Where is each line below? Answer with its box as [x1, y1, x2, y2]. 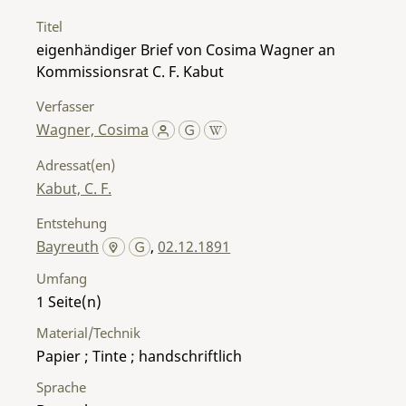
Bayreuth [36, 236, 99, 256]
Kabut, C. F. [36, 178, 111, 198]
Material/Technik [36, 323, 140, 342]
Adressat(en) [36, 155, 115, 174]
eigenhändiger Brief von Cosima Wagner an [36, 39, 335, 60]
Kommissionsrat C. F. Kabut [36, 61, 224, 82]
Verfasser [36, 96, 94, 115]
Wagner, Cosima [36, 119, 149, 140]
